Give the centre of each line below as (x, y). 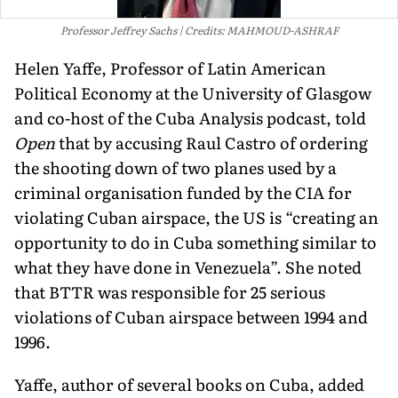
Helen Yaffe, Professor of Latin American (170, 68)
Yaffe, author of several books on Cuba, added (189, 384)
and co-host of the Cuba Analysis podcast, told (190, 117)
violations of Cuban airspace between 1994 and (191, 316)
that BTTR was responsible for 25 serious (170, 291)
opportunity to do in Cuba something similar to (195, 242)
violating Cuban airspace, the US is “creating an (196, 217)
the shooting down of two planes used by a (175, 167)
